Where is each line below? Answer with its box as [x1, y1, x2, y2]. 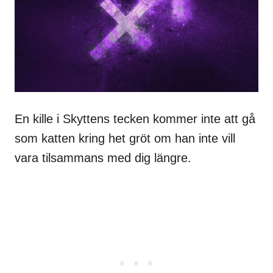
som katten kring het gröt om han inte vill [15, 131, 235, 145]
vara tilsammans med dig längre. [15, 151, 191, 165]
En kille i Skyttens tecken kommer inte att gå [15, 112, 255, 126]
